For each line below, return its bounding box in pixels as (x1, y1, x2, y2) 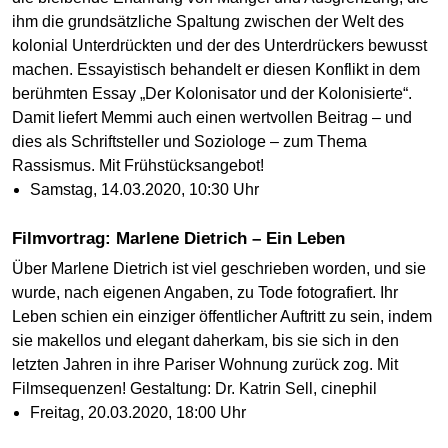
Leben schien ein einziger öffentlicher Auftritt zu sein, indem (12, 307, 432, 325)
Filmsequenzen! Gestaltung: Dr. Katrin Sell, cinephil (12, 379, 377, 397)
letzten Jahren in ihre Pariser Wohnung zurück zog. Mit (12, 355, 398, 373)
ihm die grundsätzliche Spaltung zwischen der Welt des (12, 12, 404, 30)
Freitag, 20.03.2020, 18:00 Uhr (29, 403, 246, 421)
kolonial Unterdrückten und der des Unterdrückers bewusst (12, 36, 427, 54)
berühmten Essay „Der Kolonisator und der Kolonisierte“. (12, 84, 412, 102)
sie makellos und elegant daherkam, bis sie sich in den (12, 331, 399, 349)
